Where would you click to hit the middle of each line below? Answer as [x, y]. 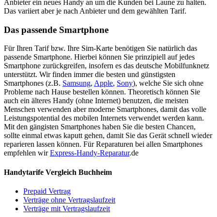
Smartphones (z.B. [33, 83]
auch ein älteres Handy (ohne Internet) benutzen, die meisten [96, 101]
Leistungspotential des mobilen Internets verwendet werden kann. [104, 118]
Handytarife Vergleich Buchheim [58, 172]
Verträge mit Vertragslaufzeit [67, 208]
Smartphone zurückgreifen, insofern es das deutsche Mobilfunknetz [107, 66]
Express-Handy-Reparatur [90, 153]
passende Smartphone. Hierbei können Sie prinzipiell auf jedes [99, 57]
